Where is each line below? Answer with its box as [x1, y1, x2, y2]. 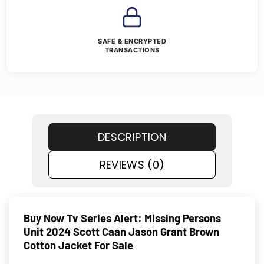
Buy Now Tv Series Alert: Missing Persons [24, 211, 221, 225]
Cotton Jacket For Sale [24, 238, 133, 252]
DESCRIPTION [98, 130, 166, 145]
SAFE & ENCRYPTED [98, 37, 166, 46]
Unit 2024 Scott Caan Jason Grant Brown [24, 225, 219, 238]
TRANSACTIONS [104, 46, 160, 55]
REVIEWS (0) [99, 157, 165, 173]
